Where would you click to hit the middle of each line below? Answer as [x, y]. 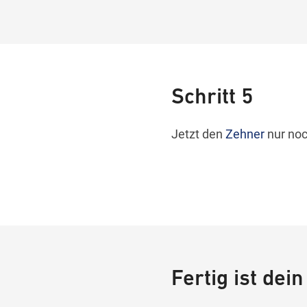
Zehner [245, 134]
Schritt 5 [212, 98]
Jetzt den [198, 134]
